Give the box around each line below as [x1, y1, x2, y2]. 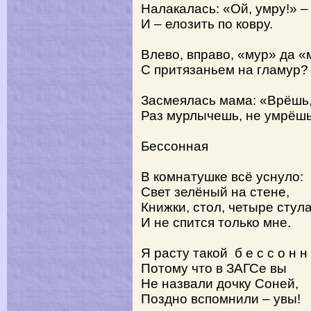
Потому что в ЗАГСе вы [141, 261, 287, 276]
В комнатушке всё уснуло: [141, 169, 303, 184]
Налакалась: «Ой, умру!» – [141, 1, 308, 16]
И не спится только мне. [141, 215, 291, 230]
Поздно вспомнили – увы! [141, 292, 301, 306]
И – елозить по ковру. [141, 17, 273, 31]
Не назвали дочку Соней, [141, 276, 299, 291]
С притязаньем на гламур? [141, 62, 308, 77]
